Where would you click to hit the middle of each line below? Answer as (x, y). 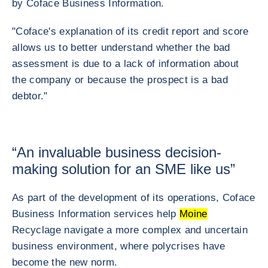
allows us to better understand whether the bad (121, 48)
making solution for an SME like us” (124, 169)
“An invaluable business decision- (117, 152)
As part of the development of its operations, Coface (134, 198)
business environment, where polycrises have (119, 246)
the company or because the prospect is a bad (120, 80)
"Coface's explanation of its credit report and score (130, 31)
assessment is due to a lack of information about (126, 64)
